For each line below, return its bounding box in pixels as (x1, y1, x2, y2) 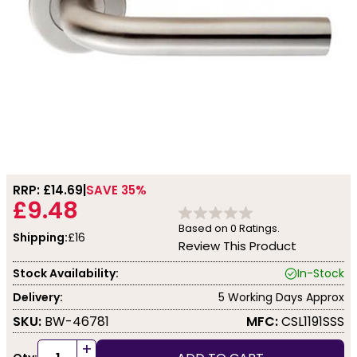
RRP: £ (13, 182, 51, 198)
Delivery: (13, 288, 63, 305)
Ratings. (237, 221, 280, 236)
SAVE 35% (86, 182, 147, 198)
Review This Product (178, 237, 296, 254)
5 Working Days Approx (218, 288, 344, 305)
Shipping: (13, 229, 68, 245)
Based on (178, 221, 230, 236)
